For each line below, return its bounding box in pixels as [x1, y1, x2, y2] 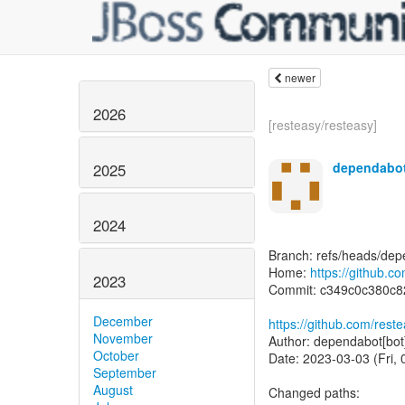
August [93, 381, 133, 400]
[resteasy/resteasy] [268, 116, 377, 134]
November [93, 329, 153, 348]
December [93, 312, 153, 331]
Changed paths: [268, 383, 360, 401]
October [93, 346, 139, 365]
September [93, 363, 156, 382]
